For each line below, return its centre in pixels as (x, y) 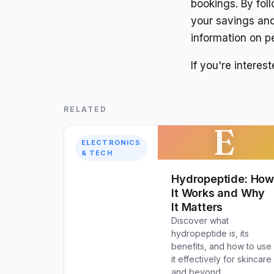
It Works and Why (218, 193)
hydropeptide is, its (210, 234)
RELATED (85, 109)
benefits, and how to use (222, 246)
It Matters (197, 207)
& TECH (97, 153)
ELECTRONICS (111, 143)
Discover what (200, 221)
